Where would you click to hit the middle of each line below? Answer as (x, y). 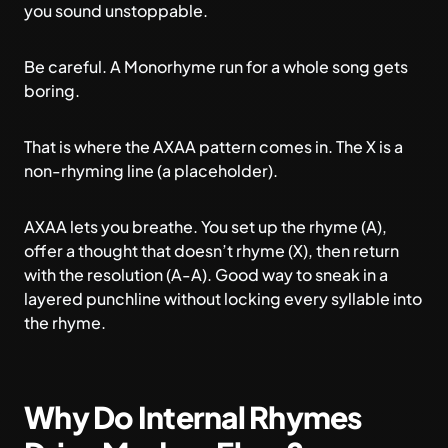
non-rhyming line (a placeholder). (151, 170)
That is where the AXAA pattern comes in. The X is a (213, 146)
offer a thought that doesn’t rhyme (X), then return (211, 250)
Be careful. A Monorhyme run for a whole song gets (216, 66)
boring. (52, 90)
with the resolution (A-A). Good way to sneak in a (206, 274)
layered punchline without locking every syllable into (223, 298)
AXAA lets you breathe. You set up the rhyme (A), (205, 226)
